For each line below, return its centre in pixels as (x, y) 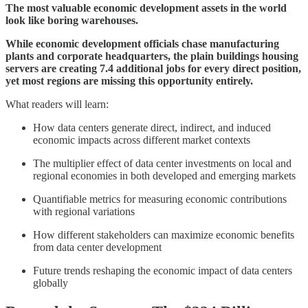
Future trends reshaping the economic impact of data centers (163, 270)
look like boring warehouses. (72, 20)
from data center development (97, 247)
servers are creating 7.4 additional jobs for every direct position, (153, 68)
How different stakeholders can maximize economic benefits (164, 234)
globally (51, 283)
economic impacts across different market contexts (142, 140)
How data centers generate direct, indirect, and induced (152, 127)
